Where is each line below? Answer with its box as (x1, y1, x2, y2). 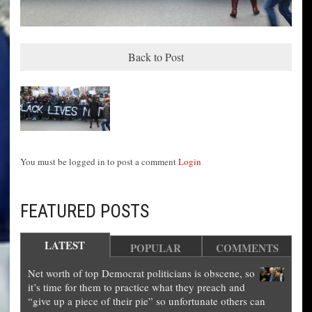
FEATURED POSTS (20, 201, 149, 222)
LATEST (45, 237, 86, 253)
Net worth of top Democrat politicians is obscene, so (28, 266, 255, 281)
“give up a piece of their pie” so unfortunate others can (28, 294, 265, 309)
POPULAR (130, 240, 182, 256)
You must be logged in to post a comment (20, 155, 178, 169)
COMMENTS (215, 240, 279, 256)
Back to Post (128, 49, 184, 64)
